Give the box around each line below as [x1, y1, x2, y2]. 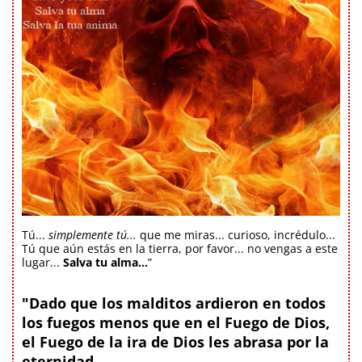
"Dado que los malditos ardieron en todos [22, 293, 326, 313]
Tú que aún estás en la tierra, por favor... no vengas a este [22, 240, 338, 256]
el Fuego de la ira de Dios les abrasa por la [22, 331, 329, 351]
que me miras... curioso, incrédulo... [137, 226, 335, 242]
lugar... [22, 254, 63, 270]
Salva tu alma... [63, 254, 148, 270]
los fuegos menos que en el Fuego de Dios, [22, 312, 330, 332]
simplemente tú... [48, 226, 137, 242]
